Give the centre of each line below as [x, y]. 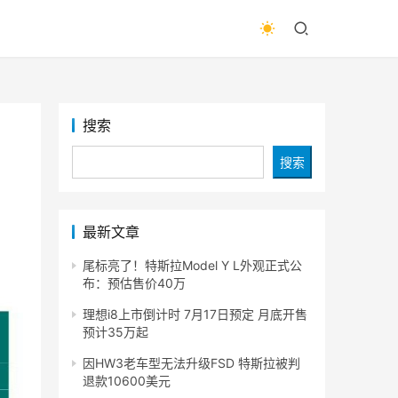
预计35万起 [115, 332]
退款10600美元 [127, 381]
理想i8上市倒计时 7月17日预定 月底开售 [195, 314]
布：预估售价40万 [134, 283]
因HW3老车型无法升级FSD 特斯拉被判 [191, 363]
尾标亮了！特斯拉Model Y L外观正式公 [192, 266]
